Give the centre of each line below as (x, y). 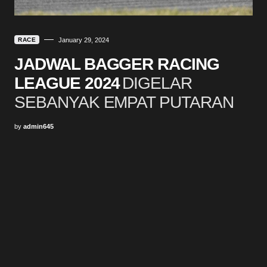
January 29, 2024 (84, 40)
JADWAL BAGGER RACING (117, 64)
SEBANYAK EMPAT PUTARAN (124, 102)
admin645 (38, 126)
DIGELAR (157, 83)
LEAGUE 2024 (67, 83)
